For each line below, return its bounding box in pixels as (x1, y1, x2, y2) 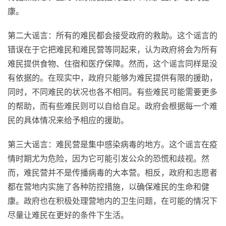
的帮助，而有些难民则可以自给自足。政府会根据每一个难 (8, 100, 217, 111)
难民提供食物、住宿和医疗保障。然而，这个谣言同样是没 (8, 58, 217, 69)
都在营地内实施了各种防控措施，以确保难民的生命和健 (8, 181, 209, 192)
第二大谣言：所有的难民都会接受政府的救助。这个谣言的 (8, 30, 217, 40)
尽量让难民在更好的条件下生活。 (8, 209, 129, 220)
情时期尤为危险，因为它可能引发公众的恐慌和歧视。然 (8, 153, 209, 163)
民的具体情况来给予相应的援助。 (8, 115, 129, 125)
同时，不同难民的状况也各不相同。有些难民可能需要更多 (8, 86, 217, 97)
